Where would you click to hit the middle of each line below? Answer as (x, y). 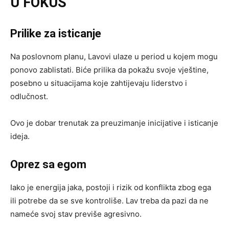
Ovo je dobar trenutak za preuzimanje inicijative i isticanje (114, 123)
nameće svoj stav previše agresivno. (76, 214)
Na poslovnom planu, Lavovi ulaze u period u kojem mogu (114, 56)
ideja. (20, 136)
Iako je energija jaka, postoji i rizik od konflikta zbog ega (111, 187)
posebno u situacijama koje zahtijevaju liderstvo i (99, 83)
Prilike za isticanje (56, 33)
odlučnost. (29, 96)
